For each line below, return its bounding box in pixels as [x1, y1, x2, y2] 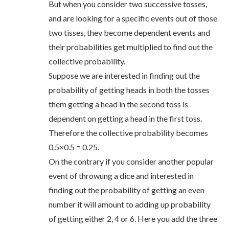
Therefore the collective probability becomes [49, 128, 208, 138]
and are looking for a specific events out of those [49, 13, 217, 24]
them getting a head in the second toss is [49, 99, 188, 109]
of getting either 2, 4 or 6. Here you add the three [49, 214, 217, 224]
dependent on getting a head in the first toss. [49, 113, 202, 124]
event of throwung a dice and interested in [49, 171, 194, 181]
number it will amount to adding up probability [49, 199, 211, 210]
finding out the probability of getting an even [49, 185, 204, 195]
